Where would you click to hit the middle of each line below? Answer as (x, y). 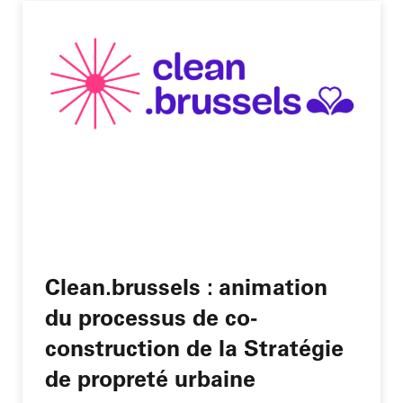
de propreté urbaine (150, 378)
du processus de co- (151, 317)
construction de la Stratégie (194, 347)
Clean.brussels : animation (186, 286)
